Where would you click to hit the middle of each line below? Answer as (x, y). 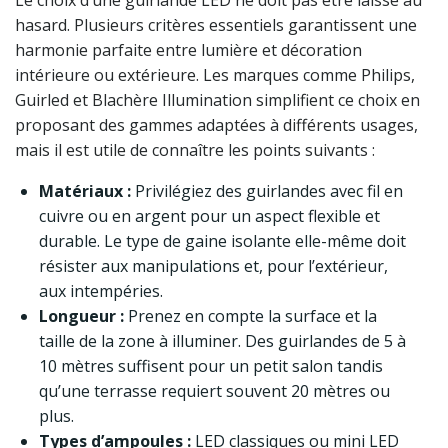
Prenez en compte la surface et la (250, 316)
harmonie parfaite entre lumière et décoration (188, 50)
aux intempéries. (101, 291)
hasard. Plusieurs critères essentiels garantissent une (216, 25)
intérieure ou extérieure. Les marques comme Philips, (215, 75)
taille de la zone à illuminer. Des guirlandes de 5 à (222, 341)
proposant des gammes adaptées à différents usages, (216, 125)
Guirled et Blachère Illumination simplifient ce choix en (217, 100)
